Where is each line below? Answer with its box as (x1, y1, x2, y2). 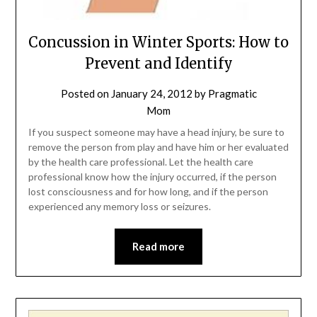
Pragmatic (207, 87, 257, 100)
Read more (132, 240, 185, 253)
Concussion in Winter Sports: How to (28, 33, 289, 52)
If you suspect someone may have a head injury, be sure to (28, 126, 284, 139)
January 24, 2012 (110, 87, 192, 100)
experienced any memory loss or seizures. (28, 200, 211, 213)
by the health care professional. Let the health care (28, 156, 253, 168)
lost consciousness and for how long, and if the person (28, 185, 268, 198)
